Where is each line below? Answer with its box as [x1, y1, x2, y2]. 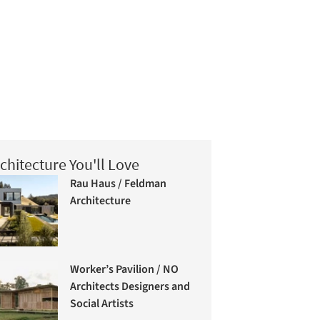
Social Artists [70, 295, 134, 311]
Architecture [70, 192, 131, 209]
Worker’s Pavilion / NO [70, 261, 179, 277]
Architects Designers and [70, 278, 191, 294]
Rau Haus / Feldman [70, 175, 167, 191]
